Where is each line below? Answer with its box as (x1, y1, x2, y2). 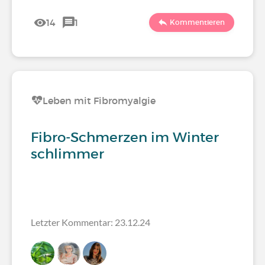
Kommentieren (170, 18, 225, 27)
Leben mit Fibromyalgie (43, 95, 156, 106)
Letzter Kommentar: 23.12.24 (31, 216, 150, 228)
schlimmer (31, 146, 104, 162)
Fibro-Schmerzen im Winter (31, 129, 219, 146)
